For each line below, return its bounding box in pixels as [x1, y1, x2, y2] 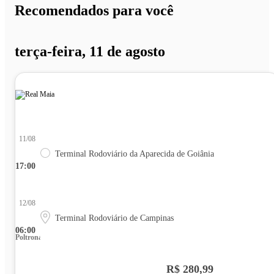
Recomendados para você [15, 2, 174, 19]
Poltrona [15, 233, 42, 242]
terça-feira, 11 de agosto [15, 43, 165, 60]
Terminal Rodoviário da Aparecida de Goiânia [55, 149, 214, 159]
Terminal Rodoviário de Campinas [55, 213, 174, 223]
